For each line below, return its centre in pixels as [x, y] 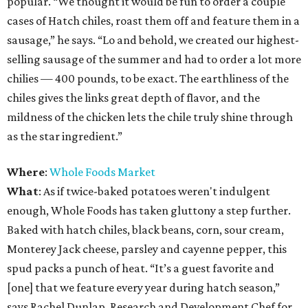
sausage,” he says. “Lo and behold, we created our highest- [153, 40]
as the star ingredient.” [65, 136]
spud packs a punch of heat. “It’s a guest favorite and [141, 268]
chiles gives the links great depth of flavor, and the [133, 98]
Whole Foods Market [102, 172]
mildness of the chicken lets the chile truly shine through [150, 117]
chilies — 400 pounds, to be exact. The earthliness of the [148, 79]
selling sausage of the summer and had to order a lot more [154, 59]
